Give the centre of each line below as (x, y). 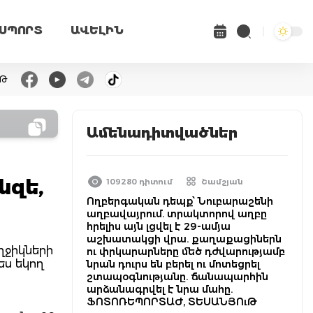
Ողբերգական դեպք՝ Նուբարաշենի (180, 201)
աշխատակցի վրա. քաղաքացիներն (184, 239)
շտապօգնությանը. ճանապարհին (177, 277)
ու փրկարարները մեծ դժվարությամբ (186, 252)
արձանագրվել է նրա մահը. (160, 289)
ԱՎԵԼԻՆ (97, 30)
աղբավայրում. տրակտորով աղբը (177, 214)
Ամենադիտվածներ (162, 133)
